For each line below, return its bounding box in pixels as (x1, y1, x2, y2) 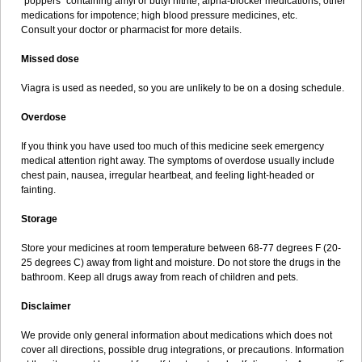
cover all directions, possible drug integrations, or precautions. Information (21, 344, 344, 356)
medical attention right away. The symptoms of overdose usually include (21, 155, 335, 166)
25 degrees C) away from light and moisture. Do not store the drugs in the (21, 257, 341, 268)
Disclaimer (21, 301, 71, 312)
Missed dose (21, 53, 79, 65)
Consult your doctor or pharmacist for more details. (21, 24, 242, 36)
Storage (21, 213, 57, 225)
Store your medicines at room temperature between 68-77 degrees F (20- (21, 242, 341, 254)
